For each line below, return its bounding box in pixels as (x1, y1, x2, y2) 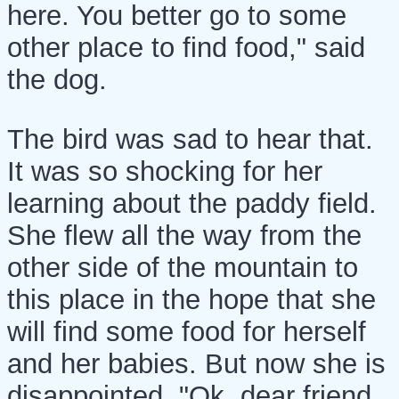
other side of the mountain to (7, 251, 358, 283)
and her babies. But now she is (7, 347, 386, 379)
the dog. (7, 63, 107, 95)
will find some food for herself (7, 315, 366, 347)
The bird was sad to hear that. (7, 123, 373, 155)
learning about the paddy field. (7, 187, 377, 219)
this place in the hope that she (7, 283, 376, 315)
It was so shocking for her (7, 155, 322, 187)
